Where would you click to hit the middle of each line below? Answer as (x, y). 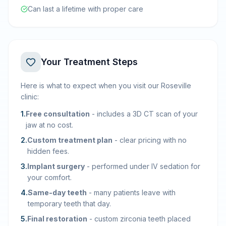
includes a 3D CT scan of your (147, 114)
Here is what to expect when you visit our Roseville (106, 86)
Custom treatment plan (70, 140)
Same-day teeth (57, 192)
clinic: (30, 97)
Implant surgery (56, 166)
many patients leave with (135, 192)
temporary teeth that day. (69, 204)
